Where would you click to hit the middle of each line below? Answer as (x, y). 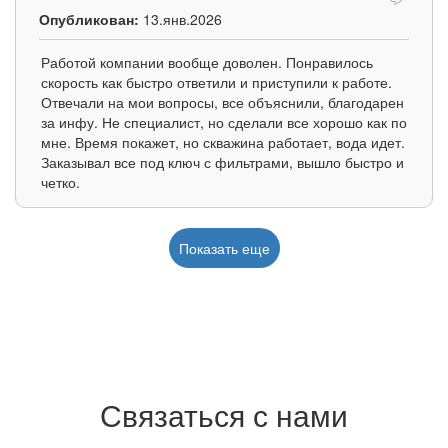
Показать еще (224, 248)
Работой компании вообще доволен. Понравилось (207, 62)
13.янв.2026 (180, 19)
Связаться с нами (224, 415)
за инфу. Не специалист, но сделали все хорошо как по (224, 122)
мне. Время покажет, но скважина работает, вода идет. (223, 142)
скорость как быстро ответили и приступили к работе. (216, 82)
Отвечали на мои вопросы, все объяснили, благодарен (222, 102)
